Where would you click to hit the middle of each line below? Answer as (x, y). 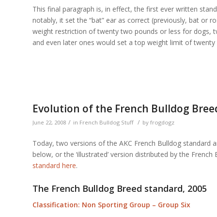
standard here (54, 165)
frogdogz (162, 123)
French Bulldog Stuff (107, 123)
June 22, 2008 (49, 123)
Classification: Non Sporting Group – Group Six (111, 204)
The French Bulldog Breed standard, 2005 (120, 188)
